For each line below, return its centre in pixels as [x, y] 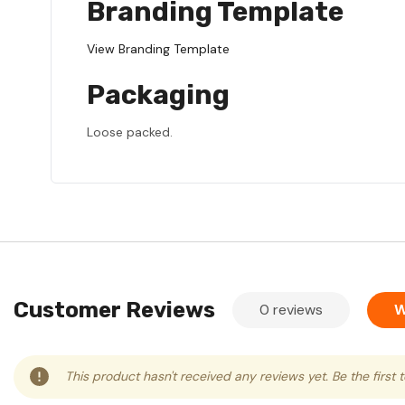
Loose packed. [130, 132]
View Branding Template [158, 48]
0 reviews [291, 309]
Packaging [158, 94]
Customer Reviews [114, 310]
